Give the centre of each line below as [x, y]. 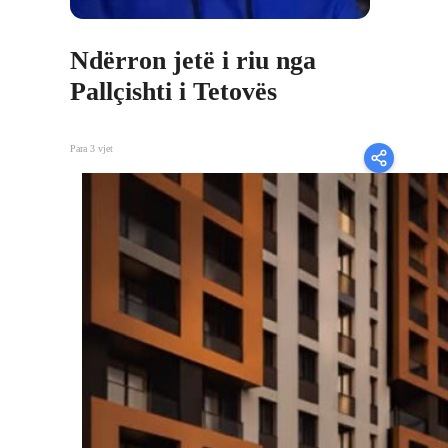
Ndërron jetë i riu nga [193, 60]
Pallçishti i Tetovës [173, 91]
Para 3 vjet [91, 149]
